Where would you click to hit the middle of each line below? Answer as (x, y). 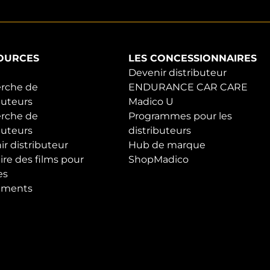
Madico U (151, 102)
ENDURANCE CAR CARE (188, 87)
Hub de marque (167, 145)
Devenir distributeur (177, 73)
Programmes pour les (180, 116)
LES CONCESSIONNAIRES (193, 58)
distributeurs (160, 131)
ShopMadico (159, 160)
